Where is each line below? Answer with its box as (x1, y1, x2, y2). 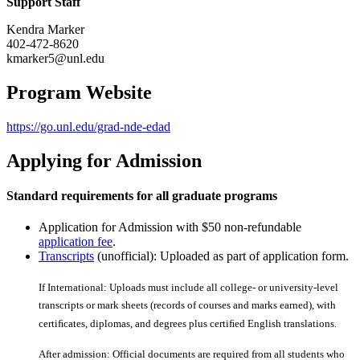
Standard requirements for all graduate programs (6, 188, 277, 202)
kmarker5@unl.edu (6, 51, 111, 65)
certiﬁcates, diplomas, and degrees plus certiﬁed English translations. (39, 317, 337, 329)
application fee (39, 235, 112, 249)
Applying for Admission (6, 149, 202, 171)
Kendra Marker (6, 22, 84, 36)
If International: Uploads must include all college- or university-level (39, 281, 338, 294)
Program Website (6, 81, 152, 103)
